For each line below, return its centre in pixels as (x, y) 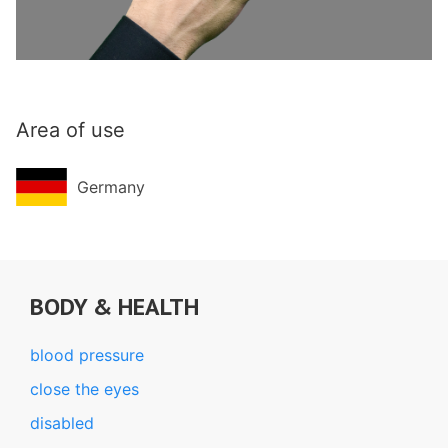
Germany (111, 187)
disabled (62, 423)
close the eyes (84, 389)
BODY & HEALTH (114, 306)
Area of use (70, 130)
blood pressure (87, 355)
